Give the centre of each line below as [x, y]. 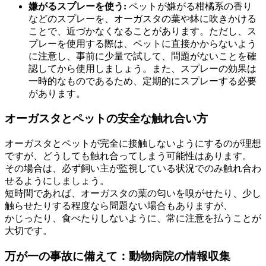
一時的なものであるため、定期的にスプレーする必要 [142, 81]
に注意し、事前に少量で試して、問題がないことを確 [142, 56]
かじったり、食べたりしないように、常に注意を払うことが [133, 218]
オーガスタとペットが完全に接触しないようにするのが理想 [133, 143]
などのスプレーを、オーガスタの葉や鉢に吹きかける [142, 18]
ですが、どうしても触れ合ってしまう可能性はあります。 [128, 156]
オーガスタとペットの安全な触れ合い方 [106, 119]
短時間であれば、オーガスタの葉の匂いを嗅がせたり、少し [133, 193]
